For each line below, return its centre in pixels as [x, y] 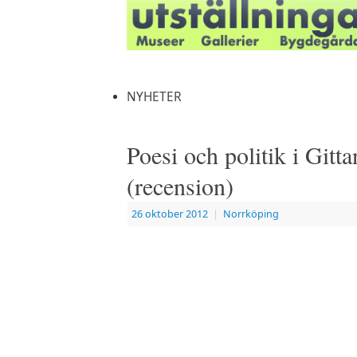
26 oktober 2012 [170, 214]
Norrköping [251, 214]
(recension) [180, 186]
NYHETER [154, 97]
